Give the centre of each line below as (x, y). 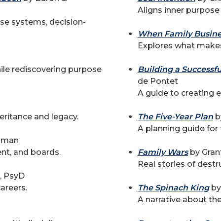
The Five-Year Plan (175, 117)
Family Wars (163, 152)
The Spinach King (173, 188)
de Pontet (158, 81)
